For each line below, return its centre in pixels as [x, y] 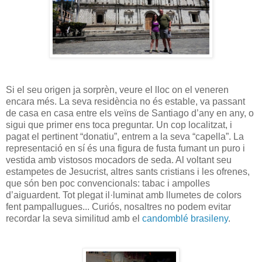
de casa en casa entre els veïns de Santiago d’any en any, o [130, 113]
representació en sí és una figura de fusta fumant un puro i [125, 148]
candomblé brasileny [185, 218]
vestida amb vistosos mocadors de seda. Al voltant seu [119, 160]
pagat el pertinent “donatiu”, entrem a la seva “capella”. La [125, 136]
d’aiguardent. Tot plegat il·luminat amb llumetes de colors [124, 195]
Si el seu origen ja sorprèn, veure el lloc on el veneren [117, 89]
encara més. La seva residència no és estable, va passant [125, 101]
